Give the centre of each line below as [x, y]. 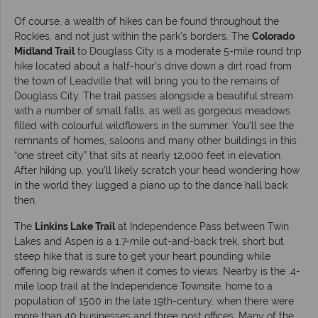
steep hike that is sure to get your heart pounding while [142, 256]
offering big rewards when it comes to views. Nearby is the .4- [157, 271]
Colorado [273, 36]
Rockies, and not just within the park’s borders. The [133, 36]
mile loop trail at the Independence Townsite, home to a [143, 286]
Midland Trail [44, 51]
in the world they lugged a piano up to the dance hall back [151, 185]
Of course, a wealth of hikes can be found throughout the [147, 21]
